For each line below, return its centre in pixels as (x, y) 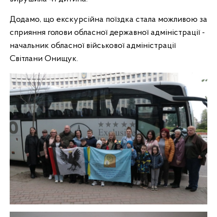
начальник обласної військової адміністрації (93, 46)
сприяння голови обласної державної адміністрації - (107, 33)
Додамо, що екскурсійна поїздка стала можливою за (108, 20)
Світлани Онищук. (44, 59)
